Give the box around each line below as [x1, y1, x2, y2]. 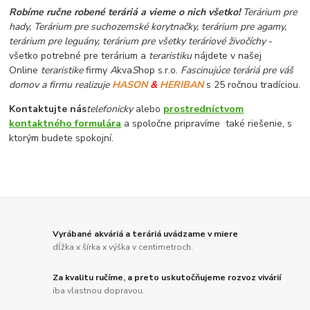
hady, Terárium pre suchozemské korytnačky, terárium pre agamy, [9, 19, 287, 33]
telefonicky [86, 102, 134, 116]
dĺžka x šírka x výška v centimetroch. [53, 241, 194, 253]
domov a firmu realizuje [9, 77, 113, 91]
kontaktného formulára [9, 116, 122, 130]
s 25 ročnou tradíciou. [206, 77, 301, 91]
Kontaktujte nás [9, 102, 87, 116]
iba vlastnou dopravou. [53, 285, 145, 297]
